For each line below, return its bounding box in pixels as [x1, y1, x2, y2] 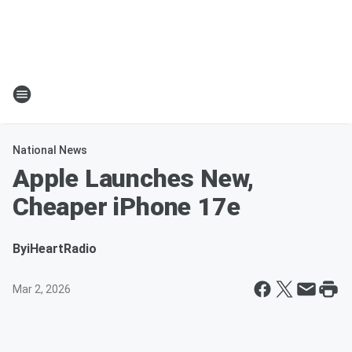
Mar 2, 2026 [13, 283, 71, 295]
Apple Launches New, [13, 163, 255, 193]
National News [13, 144, 87, 156]
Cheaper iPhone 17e [13, 192, 240, 222]
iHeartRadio [27, 241, 97, 256]
